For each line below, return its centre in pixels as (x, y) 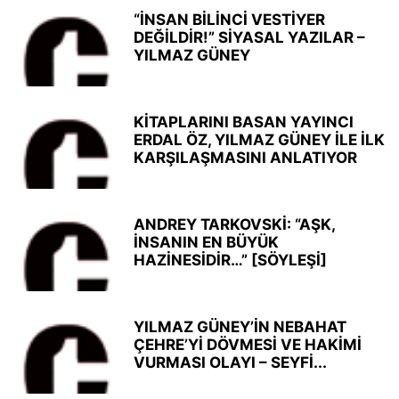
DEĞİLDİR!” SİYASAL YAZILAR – (249, 37)
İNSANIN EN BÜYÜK (206, 242)
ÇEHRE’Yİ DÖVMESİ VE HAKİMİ (248, 345)
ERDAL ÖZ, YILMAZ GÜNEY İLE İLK (259, 140)
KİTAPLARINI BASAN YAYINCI (244, 122)
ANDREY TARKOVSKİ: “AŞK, (234, 224)
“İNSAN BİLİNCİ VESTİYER (229, 20)
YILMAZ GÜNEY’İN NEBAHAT (240, 327)
